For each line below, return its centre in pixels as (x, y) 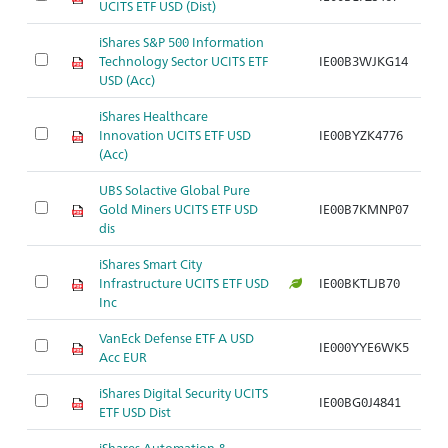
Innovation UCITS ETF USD (175, 134)
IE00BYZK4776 (361, 134)
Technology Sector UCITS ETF (183, 60)
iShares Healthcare (153, 115)
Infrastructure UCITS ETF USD (184, 282)
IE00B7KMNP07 (364, 208)
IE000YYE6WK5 (364, 346)
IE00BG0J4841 (360, 401)
